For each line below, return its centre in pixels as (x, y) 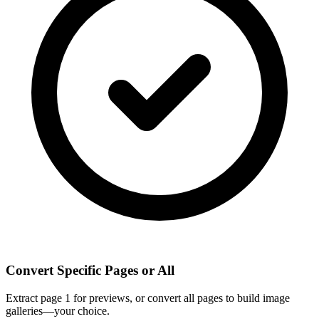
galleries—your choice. (58, 310)
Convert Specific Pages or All (90, 271)
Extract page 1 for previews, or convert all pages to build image (148, 298)
